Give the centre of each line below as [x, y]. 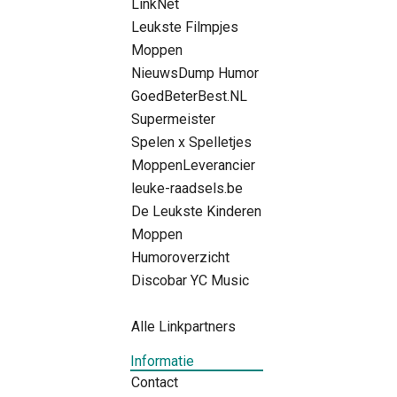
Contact [155, 382]
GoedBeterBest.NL [189, 96]
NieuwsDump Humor [195, 73]
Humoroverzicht [180, 257]
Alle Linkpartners [183, 326]
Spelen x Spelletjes [191, 142]
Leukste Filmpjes [185, 27]
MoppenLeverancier [193, 165]
